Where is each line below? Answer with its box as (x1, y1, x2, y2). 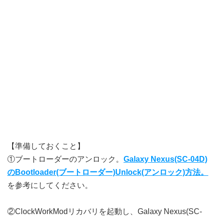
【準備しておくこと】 (7, 142, 85, 150)
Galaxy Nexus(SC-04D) (124, 155, 207, 163)
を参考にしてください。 (7, 181, 93, 189)
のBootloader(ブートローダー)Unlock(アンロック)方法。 (7, 168, 208, 176)
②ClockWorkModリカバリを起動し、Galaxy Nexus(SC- (7, 207, 202, 216)
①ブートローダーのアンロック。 (7, 155, 124, 163)
